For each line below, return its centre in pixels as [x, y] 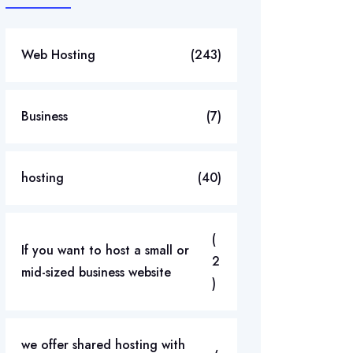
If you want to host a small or [105, 250]
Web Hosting [58, 55]
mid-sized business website [96, 272]
